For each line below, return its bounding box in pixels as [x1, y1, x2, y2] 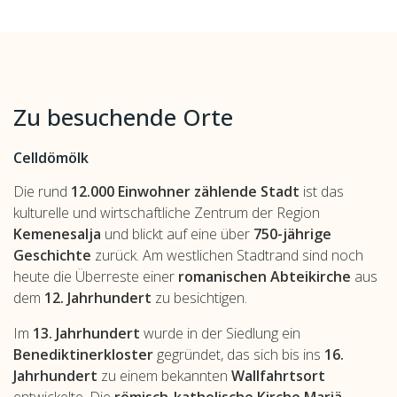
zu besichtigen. [152, 288, 247, 308]
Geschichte [13, 245, 91, 266]
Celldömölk [13, 148, 89, 168]
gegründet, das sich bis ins [153, 345, 324, 365]
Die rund [13, 182, 71, 202]
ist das [300, 182, 344, 202]
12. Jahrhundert [44, 288, 152, 308]
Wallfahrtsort [231, 366, 325, 386]
